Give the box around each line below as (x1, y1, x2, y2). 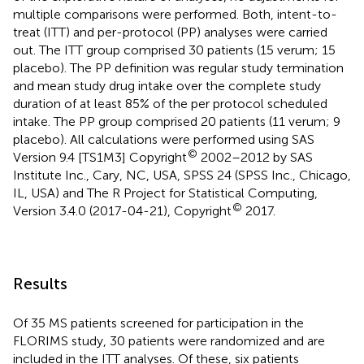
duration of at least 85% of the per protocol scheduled (13, 95, 327, 111)
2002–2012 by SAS (197, 149, 313, 165)
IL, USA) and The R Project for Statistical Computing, (13, 184, 318, 201)
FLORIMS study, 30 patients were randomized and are (13, 332, 325, 349)
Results (13, 273, 67, 293)
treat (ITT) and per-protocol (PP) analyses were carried (13, 24, 327, 40)
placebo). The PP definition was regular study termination (13, 59, 344, 76)
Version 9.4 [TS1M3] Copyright (13, 149, 187, 165)
